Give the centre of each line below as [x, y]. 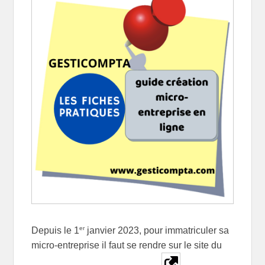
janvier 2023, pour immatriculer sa [157, 230]
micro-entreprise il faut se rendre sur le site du [127, 245]
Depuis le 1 [56, 230]
